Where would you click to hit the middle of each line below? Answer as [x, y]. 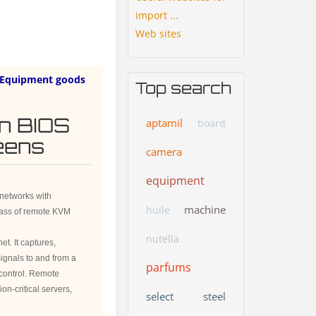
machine [205, 209]
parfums [169, 267]
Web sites [158, 33]
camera [164, 151]
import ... [157, 15]
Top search [183, 87]
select [160, 296]
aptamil [164, 122]
